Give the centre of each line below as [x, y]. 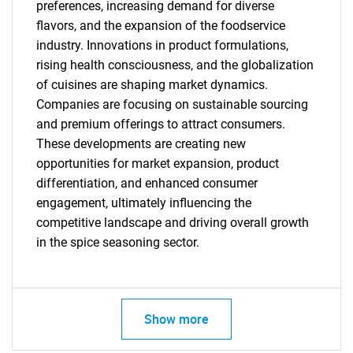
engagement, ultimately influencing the [144, 203]
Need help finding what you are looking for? [176, 22]
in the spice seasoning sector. [118, 242]
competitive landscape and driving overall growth [173, 223]
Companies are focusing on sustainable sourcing [172, 104]
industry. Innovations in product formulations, [162, 45]
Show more [176, 319]
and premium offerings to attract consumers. [161, 124]
